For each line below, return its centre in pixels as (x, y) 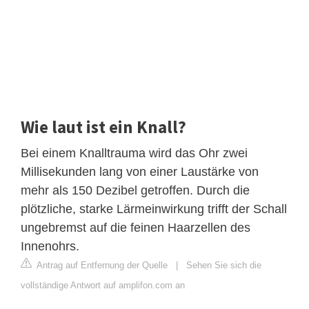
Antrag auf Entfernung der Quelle (101, 265)
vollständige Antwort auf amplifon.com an (103, 285)
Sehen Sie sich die (224, 265)
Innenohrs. (50, 246)
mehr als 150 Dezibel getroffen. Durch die (135, 190)
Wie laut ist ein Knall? (103, 127)
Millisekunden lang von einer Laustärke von (140, 171)
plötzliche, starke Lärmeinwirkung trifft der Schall (154, 209)
